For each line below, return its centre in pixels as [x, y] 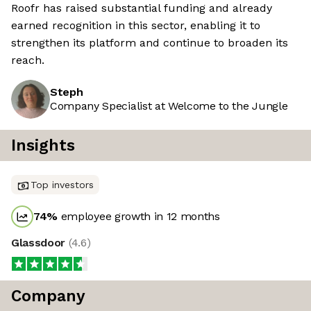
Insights [43, 146]
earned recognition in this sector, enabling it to [136, 26]
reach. [28, 60]
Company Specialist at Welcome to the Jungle [169, 106]
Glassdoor [40, 243]
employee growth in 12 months [139, 217]
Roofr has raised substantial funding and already [142, 8]
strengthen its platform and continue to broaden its [150, 43]
